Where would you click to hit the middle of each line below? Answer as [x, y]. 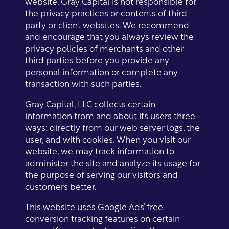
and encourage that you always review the [110, 36]
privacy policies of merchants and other [105, 48]
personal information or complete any [102, 71]
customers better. [61, 186]
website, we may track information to [100, 150]
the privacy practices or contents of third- [108, 12]
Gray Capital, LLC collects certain [90, 103]
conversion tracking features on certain [103, 218]
